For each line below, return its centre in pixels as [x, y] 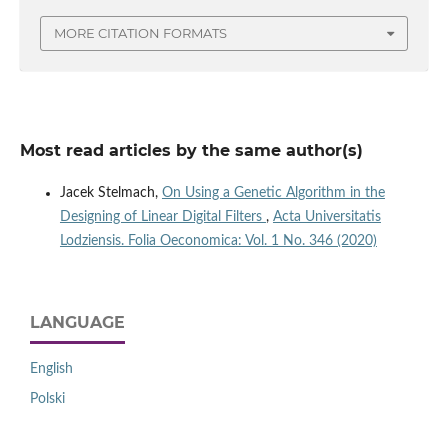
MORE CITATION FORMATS [140, 33]
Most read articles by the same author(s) [191, 150]
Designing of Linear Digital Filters [162, 216]
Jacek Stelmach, [110, 192]
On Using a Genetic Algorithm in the [273, 192]
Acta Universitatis [326, 216]
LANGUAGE [77, 322]
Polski [47, 398]
